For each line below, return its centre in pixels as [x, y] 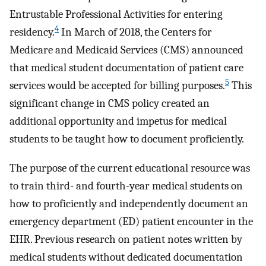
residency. [32, 32]
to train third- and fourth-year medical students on [126, 186]
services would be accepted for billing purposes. [117, 86]
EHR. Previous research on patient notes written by [126, 239]
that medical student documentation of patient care [126, 68]
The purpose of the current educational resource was [130, 168]
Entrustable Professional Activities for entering [116, 15]
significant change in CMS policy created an [110, 104]
